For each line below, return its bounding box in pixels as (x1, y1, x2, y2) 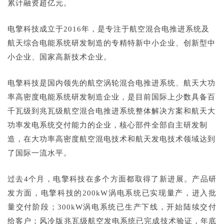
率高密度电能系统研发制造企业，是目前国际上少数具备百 (7, 93, 215, 101)
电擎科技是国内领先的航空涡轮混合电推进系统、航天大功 (7, 79, 215, 87)
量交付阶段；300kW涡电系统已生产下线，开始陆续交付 (7, 203, 216, 211)
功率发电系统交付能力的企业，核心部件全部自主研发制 (7, 121, 207, 129)
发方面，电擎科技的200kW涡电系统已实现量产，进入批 (7, 189, 216, 197)
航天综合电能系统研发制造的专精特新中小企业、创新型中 (7, 39, 215, 47)
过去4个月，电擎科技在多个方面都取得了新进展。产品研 (7, 175, 216, 183)
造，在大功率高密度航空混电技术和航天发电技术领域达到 (7, 135, 215, 143)
